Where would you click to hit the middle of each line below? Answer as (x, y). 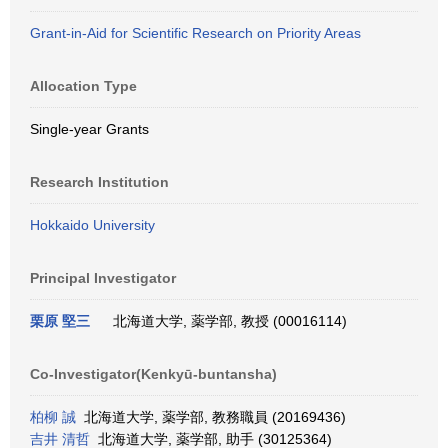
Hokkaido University (92, 225)
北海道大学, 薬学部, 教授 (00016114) (226, 321)
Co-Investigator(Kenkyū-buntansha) (153, 374)
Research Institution (99, 182)
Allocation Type (83, 86)
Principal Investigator (103, 278)
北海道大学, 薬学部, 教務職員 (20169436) (211, 417)
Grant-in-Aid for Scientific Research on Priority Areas (195, 33)
